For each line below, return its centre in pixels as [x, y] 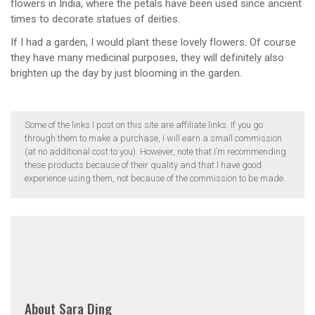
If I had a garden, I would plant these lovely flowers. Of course [153, 42]
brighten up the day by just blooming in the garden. [126, 73]
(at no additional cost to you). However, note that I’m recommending [155, 152]
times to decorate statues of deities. [95, 19]
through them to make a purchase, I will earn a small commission [153, 139]
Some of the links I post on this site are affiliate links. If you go [144, 125]
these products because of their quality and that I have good [143, 165]
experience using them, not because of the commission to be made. [155, 179]
